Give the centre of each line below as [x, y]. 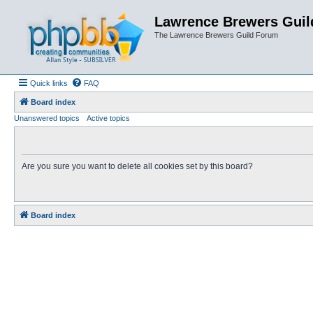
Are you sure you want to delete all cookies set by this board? [137, 166]
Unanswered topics [47, 118]
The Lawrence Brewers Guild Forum [216, 35]
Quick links [49, 83]
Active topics [108, 118]
